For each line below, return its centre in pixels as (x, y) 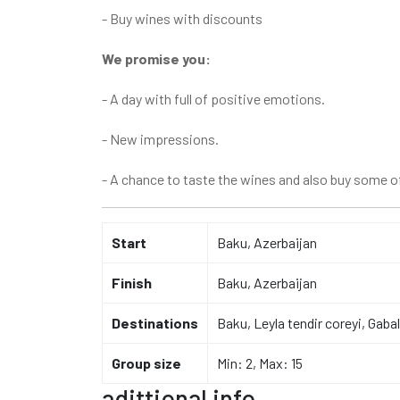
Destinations (155, 322)
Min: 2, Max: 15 (260, 362)
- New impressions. (160, 138)
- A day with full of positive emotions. (213, 98)
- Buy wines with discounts (182, 18)
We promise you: (156, 58)
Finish (132, 282)
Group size (146, 362)
